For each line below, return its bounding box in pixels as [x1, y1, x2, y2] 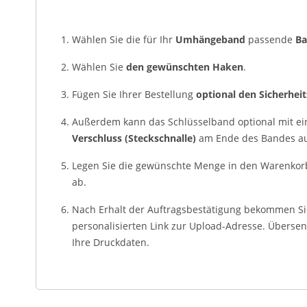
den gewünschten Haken [126, 60, 243, 73]
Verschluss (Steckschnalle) [72, 132, 196, 145]
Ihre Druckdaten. [72, 236, 149, 249]
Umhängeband [175, 33, 245, 46]
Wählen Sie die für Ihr [72, 33, 175, 46]
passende [245, 33, 295, 46]
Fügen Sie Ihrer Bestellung [72, 88, 196, 101]
